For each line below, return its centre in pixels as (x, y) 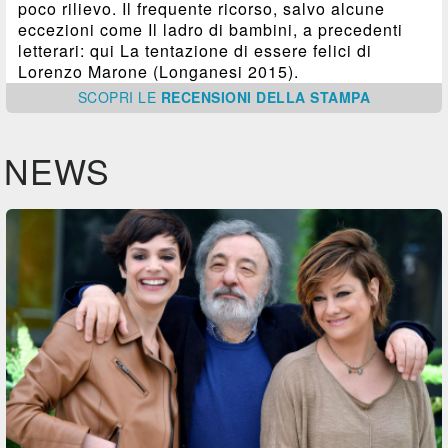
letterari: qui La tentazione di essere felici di (195, 51)
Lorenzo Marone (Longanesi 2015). (159, 72)
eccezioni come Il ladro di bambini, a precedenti (211, 30)
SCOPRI (108, 97)
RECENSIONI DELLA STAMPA (265, 97)
